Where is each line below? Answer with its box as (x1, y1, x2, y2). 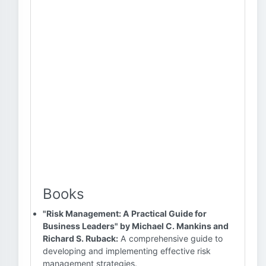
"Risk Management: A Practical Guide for (43, 208, 207, 218)
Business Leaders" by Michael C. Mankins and (43, 221, 229, 231)
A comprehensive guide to (118, 233, 223, 243)
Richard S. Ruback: (43, 233, 118, 243)
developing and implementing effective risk (43, 246, 211, 256)
